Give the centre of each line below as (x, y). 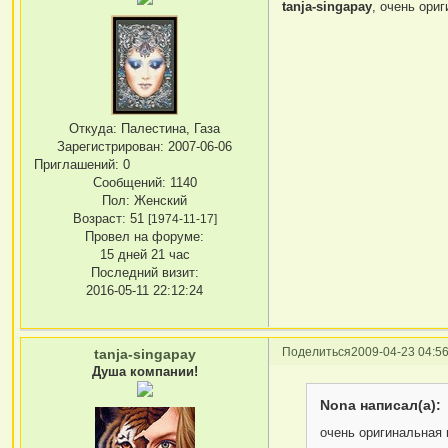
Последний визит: (144, 273)
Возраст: (99, 219)
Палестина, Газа (169, 129)
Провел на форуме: (145, 237)
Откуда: (93, 129)
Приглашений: (77, 165)
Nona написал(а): (380, 404)
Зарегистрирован (109, 147)
